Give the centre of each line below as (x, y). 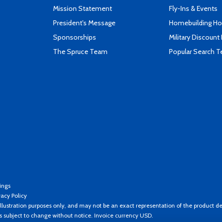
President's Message (84, 23)
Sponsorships (75, 37)
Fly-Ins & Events (193, 8)
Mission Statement (83, 8)
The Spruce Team (80, 52)
